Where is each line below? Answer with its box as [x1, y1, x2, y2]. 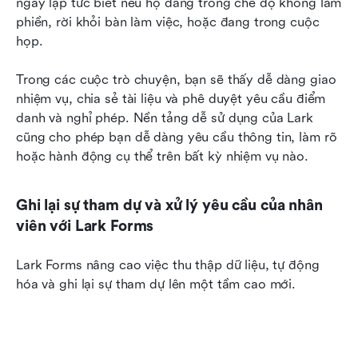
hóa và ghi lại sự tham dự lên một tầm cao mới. [16, 276, 296, 292]
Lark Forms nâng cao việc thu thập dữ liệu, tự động [16, 257, 320, 272]
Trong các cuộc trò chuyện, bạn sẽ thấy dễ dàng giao [16, 72, 336, 87]
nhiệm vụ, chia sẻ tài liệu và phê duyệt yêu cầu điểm [16, 91, 326, 106]
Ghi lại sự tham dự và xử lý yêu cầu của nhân [16, 197, 323, 214]
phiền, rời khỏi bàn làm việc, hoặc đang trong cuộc [16, 14, 320, 30]
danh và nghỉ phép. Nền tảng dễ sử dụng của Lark [16, 110, 313, 125]
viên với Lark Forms [16, 217, 154, 235]
